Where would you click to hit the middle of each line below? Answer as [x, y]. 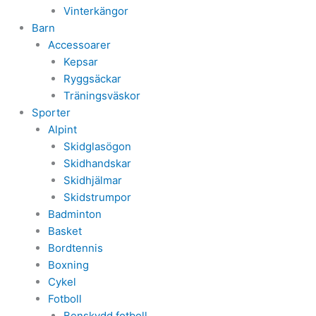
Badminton [74, 214]
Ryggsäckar [92, 79]
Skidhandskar [97, 163]
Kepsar [81, 62]
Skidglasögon [97, 146]
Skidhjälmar [93, 180]
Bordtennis [75, 248]
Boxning [68, 265]
